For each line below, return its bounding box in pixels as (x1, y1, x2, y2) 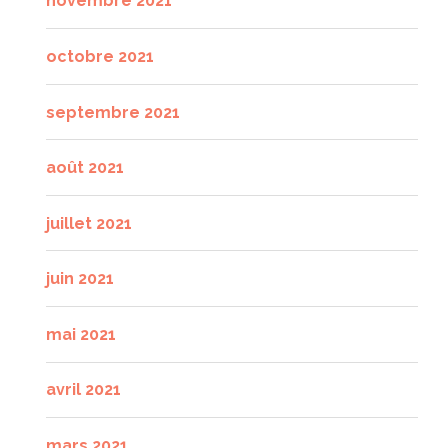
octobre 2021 (46, 46, 154, 66)
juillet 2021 (46, 213, 132, 233)
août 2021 (46, 158, 124, 178)
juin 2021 (46, 269, 114, 289)
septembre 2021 (46, 102, 180, 122)
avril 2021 (46, 380, 121, 400)
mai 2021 (46, 324, 116, 344)
